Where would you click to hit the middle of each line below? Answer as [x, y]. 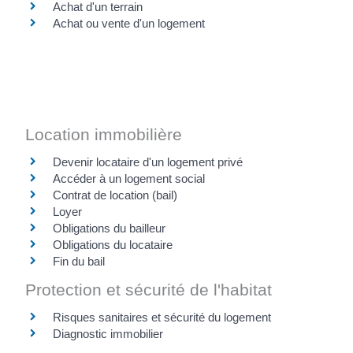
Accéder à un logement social [129, 178]
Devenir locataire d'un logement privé [148, 162]
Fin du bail [79, 261]
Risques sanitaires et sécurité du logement [162, 318]
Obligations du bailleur [109, 228]
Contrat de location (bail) [115, 195]
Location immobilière [104, 134]
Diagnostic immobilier [108, 334]
